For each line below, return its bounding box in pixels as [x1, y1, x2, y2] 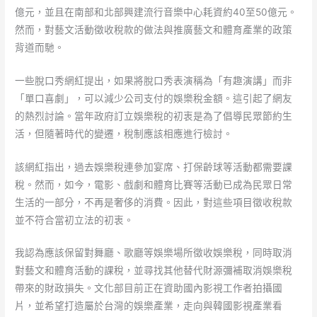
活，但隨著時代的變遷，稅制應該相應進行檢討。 [15, 127, 234, 139]
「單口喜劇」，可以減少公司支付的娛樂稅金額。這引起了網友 [15, 92, 293, 104]
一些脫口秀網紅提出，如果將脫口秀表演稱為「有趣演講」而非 [15, 74, 293, 86]
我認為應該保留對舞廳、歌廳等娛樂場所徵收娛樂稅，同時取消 [15, 247, 293, 259]
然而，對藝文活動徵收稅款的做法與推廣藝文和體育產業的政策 [15, 23, 293, 35]
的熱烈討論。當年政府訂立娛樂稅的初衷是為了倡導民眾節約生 [15, 110, 293, 122]
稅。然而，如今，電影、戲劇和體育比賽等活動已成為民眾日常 [15, 178, 293, 190]
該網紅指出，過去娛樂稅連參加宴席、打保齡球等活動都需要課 [15, 161, 293, 173]
